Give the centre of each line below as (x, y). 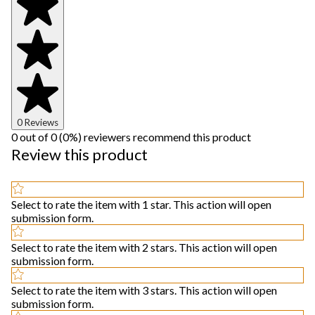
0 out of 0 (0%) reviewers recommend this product (131, 137)
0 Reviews (38, 123)
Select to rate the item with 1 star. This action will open (141, 205)
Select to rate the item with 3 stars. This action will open (144, 290)
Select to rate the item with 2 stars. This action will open (144, 247)
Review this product (79, 155)
